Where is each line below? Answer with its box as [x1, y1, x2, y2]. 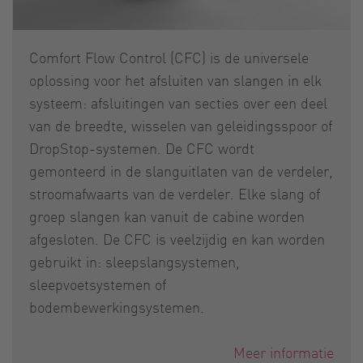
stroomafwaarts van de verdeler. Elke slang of [29, 184, 320, 203]
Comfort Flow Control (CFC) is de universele [29, 48, 309, 66]
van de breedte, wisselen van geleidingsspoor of [29, 116, 332, 135]
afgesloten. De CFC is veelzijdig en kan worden [29, 229, 325, 248]
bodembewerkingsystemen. [29, 297, 204, 316]
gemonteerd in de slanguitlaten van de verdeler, [29, 161, 333, 180]
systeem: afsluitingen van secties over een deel [29, 93, 327, 112]
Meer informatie [233, 343, 334, 361]
